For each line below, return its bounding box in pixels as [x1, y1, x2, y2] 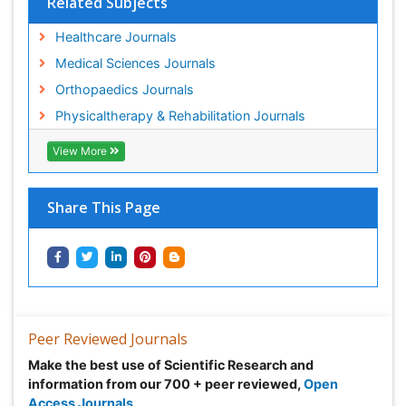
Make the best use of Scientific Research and [28, 360, 314, 376]
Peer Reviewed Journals [28, 332, 188, 353]
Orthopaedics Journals [54, 84, 194, 101]
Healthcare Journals [54, 32, 177, 48]
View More [53, 147, 110, 161]
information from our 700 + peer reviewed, [28, 379, 304, 395]
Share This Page [47, 200, 160, 221]
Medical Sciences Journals [54, 58, 216, 74]
